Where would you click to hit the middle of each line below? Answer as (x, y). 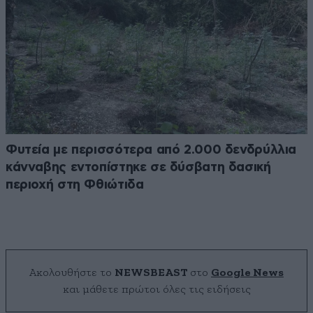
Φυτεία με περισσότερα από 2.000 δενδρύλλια (151, 150)
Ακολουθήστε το (72, 273)
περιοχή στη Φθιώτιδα (75, 185)
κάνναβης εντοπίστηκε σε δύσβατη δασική (138, 168)
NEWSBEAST (151, 273)
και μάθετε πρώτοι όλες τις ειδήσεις (156, 290)
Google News (247, 273)
